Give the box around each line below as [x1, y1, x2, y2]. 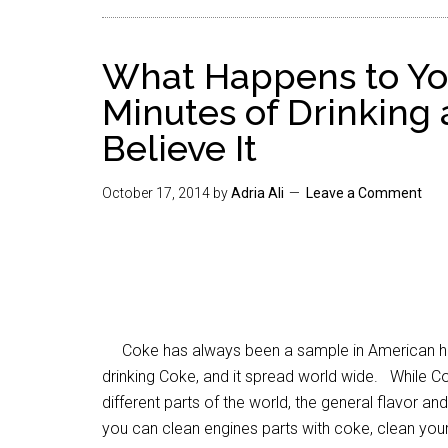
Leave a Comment [306, 185, 422, 201]
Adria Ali [231, 185, 284, 201]
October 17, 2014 [102, 185, 210, 201]
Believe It [102, 127, 257, 169]
